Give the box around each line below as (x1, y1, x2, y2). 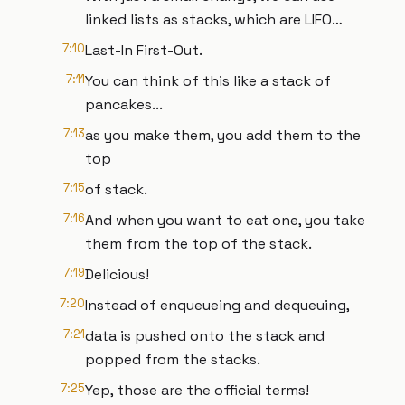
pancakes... (85, 95, 163, 114)
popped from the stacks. (85, 350, 260, 369)
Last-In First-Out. (85, 41, 202, 60)
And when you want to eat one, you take (85, 211, 365, 230)
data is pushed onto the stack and (85, 326, 325, 345)
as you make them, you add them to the (85, 126, 361, 145)
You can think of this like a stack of (85, 71, 331, 90)
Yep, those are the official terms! (85, 381, 309, 400)
